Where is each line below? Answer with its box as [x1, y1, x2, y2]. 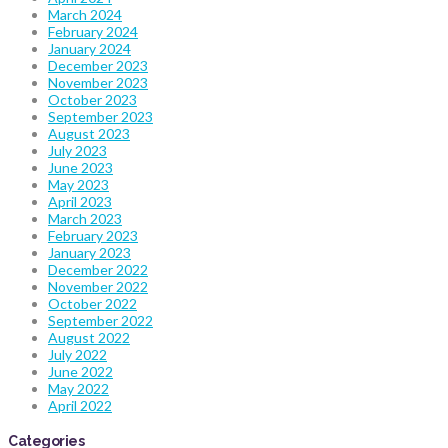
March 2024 [48, 6, 122, 24]
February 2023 [48, 227, 138, 245]
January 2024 [48, 40, 131, 58]
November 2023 [48, 74, 148, 92]
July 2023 [48, 142, 107, 160]
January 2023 [48, 244, 131, 262]
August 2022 [48, 329, 130, 347]
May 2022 [48, 380, 109, 398]
